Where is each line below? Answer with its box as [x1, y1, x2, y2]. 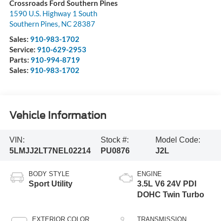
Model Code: [155, 135, 201, 144]
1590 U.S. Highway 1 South [9, 9, 97, 18]
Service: [9, 45, 37, 54]
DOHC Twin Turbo [137, 190, 204, 199]
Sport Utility [28, 180, 73, 188]
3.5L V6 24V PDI [137, 180, 196, 188]
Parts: [9, 55, 31, 65]
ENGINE [137, 170, 162, 178]
